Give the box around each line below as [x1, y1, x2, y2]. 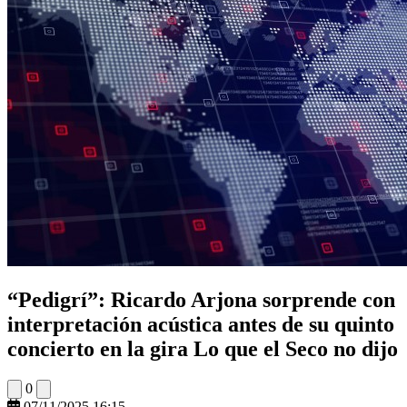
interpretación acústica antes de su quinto [7, 312, 394, 336]
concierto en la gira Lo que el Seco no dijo [7, 336, 398, 361]
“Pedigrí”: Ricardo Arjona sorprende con [7, 287, 395, 312]
